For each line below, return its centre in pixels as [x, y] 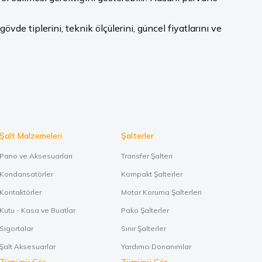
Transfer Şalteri [147, 156]
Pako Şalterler [145, 210]
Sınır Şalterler [144, 228]
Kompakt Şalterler [152, 174]
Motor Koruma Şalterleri [161, 192]
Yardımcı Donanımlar [156, 247]
